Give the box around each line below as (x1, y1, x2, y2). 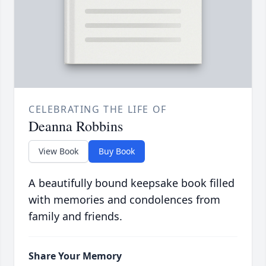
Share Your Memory (28, 249, 122, 263)
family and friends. (28, 209, 122, 224)
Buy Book (99, 145, 135, 157)
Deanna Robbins (28, 116, 123, 136)
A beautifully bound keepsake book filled (28, 176, 235, 191)
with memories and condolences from (28, 192, 220, 207)
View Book (39, 145, 78, 157)
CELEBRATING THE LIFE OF (28, 103, 167, 116)
